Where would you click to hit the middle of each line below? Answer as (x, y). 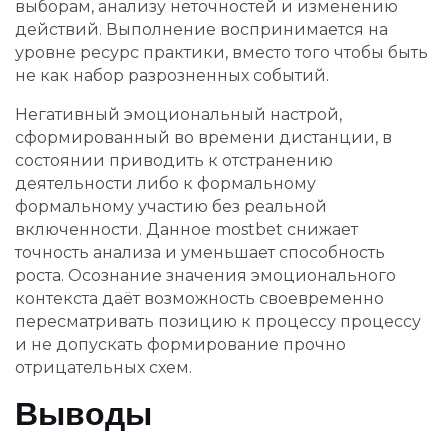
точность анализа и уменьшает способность (200, 252)
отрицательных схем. (103, 367)
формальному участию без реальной (171, 206)
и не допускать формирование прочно (180, 344)
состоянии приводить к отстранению (174, 160)
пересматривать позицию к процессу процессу (218, 321)
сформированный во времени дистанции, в (203, 137)
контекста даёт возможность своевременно (199, 298)
